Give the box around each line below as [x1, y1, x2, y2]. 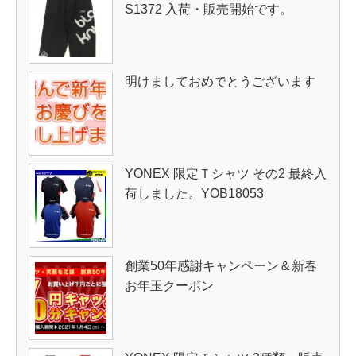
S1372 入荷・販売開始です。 [125, 2, 292, 16]
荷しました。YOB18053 [125, 186, 264, 200]
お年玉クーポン [125, 278, 214, 292]
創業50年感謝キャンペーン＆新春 [125, 258, 317, 273]
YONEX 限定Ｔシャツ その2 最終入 [125, 166, 327, 180]
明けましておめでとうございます [125, 74, 315, 88]
